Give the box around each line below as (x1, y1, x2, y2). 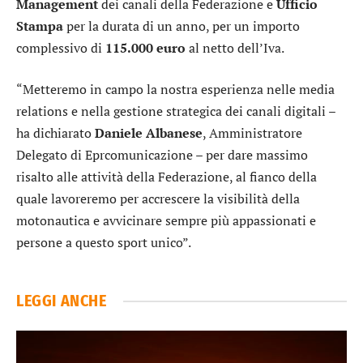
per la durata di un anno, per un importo (63, 16, 300, 35)
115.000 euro (105, 38, 186, 57)
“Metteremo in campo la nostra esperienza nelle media (16, 80, 335, 99)
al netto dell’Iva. (186, 38, 284, 57)
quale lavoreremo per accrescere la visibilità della (16, 190, 300, 208)
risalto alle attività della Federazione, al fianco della (16, 168, 317, 186)
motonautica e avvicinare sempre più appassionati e (16, 211, 316, 230)
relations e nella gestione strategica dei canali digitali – (16, 102, 335, 121)
